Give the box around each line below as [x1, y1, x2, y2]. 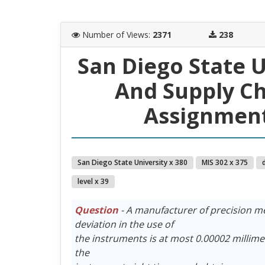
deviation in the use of [74, 217, 173, 231]
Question [74, 203, 118, 216]
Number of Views [82, 28, 148, 40]
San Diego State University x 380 [77, 157, 188, 167]
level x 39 [77, 176, 109, 186]
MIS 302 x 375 [201, 157, 248, 167]
